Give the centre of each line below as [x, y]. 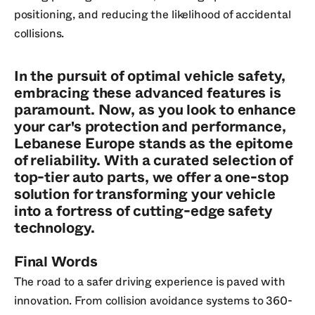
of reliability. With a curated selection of [153, 160]
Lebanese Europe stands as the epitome [153, 143]
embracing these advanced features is [148, 93]
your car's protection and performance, [150, 127]
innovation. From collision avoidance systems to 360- [153, 301]
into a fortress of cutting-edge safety [143, 211]
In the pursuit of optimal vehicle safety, [149, 76]
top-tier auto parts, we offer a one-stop [151, 177]
